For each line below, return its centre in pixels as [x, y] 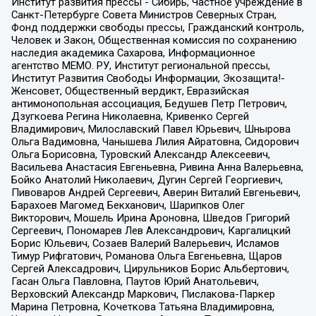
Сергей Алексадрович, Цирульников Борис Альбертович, [150, 268]
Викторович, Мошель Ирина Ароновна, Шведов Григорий [150, 218]
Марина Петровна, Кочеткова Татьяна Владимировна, [142, 306]
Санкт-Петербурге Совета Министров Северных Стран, [144, 14]
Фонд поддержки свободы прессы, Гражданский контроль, [157, 27]
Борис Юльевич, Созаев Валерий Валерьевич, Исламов [145, 243]
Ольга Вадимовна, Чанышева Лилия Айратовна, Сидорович [155, 141]
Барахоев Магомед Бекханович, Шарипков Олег [128, 205]
